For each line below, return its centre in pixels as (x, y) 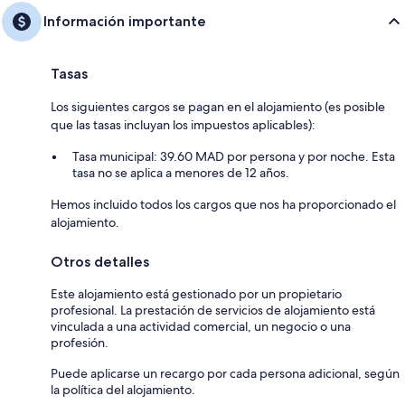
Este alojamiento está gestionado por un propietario (196, 293)
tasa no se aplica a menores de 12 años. (181, 172)
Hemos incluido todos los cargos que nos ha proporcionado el (223, 204)
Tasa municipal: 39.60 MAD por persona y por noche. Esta (234, 156)
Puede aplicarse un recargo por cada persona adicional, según (225, 373)
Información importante (125, 21)
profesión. (80, 342)
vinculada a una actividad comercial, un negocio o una (201, 326)
